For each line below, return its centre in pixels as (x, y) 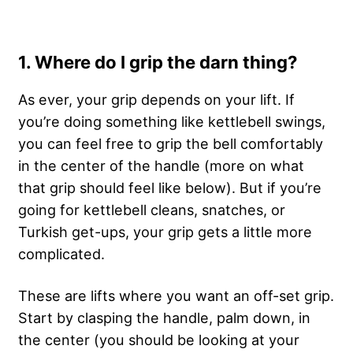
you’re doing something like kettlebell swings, (172, 121)
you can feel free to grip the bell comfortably (171, 143)
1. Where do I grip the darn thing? (158, 62)
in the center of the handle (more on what (161, 165)
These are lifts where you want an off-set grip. (176, 295)
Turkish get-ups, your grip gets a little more (165, 231)
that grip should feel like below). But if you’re (170, 187)
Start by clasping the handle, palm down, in (164, 317)
